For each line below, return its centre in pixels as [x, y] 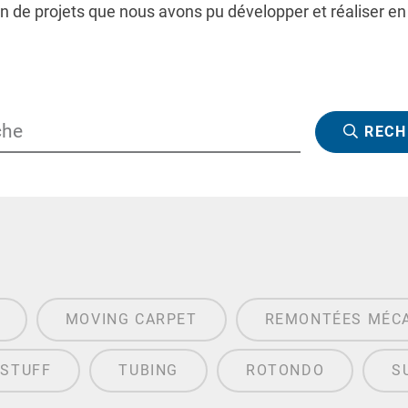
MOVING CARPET [131, 320]
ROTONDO [286, 371]
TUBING [149, 371]
